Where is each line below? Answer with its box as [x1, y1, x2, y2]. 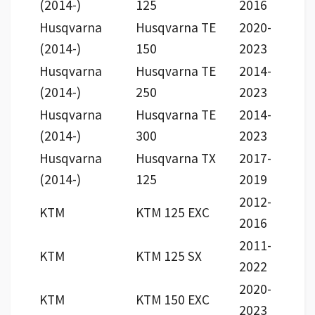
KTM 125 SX [136, 247, 202, 265]
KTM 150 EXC [136, 291, 210, 309]
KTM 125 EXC [136, 204, 210, 221]
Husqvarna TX [136, 150, 216, 167]
